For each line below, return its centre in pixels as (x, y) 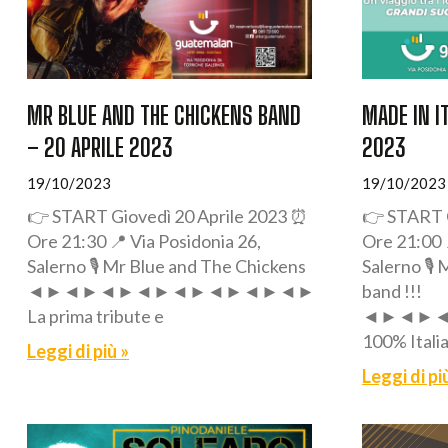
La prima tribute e (95, 315)
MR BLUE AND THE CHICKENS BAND (164, 114)
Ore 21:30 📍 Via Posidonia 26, (144, 240)
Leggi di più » (78, 350)
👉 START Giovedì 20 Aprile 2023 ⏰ (167, 215)
